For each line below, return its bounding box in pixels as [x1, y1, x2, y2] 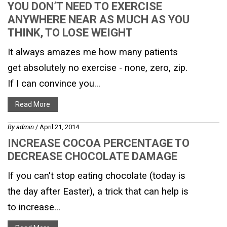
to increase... [8, 202, 60, 213]
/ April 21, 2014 [35, 123, 79, 131]
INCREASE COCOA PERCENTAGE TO [8, 137, 190, 149]
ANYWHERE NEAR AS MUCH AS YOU [8, 13, 190, 26]
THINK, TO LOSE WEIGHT [8, 26, 133, 39]
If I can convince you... [8, 78, 100, 89]
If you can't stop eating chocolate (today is [8, 170, 185, 181]
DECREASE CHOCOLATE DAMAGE [8, 150, 177, 163]
